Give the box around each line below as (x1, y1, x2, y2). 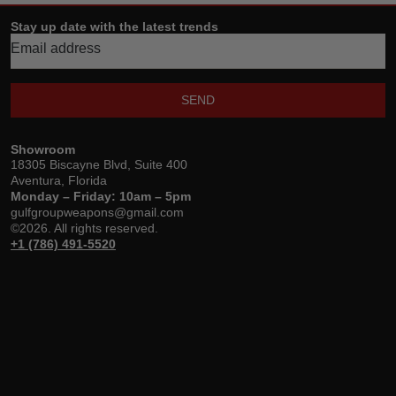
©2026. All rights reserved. (11, 221, 158, 236)
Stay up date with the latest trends (11, 19, 218, 34)
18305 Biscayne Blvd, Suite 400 (11, 157, 187, 172)
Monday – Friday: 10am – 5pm (11, 189, 191, 204)
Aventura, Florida (11, 173, 107, 188)
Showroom (11, 142, 75, 157)
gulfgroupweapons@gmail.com (11, 205, 184, 220)
